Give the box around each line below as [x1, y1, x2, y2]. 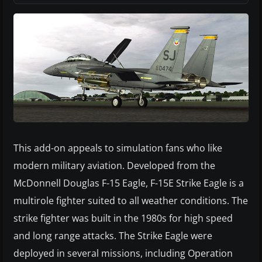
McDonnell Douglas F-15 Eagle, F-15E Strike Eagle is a [13, 177, 244, 189]
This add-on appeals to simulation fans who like [13, 142, 222, 154]
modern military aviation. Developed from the [13, 159, 215, 172]
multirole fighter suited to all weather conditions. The [13, 194, 248, 207]
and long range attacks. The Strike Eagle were [13, 229, 212, 242]
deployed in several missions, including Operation [13, 247, 233, 260]
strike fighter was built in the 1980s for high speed [13, 212, 233, 225]
